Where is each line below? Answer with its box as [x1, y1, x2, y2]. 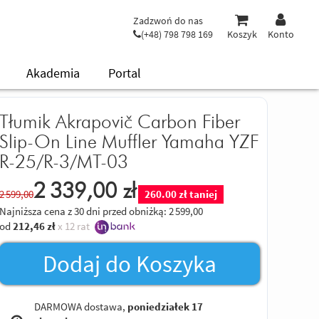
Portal [108, 65, 141, 81]
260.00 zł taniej [145, 187, 217, 201]
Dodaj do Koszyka [43, 249, 216, 278]
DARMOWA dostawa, [33, 299, 127, 313]
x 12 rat [56, 219, 90, 233]
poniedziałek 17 [127, 299, 203, 313]
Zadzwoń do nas [132, 14, 203, 27]
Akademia [26, 65, 80, 81]
